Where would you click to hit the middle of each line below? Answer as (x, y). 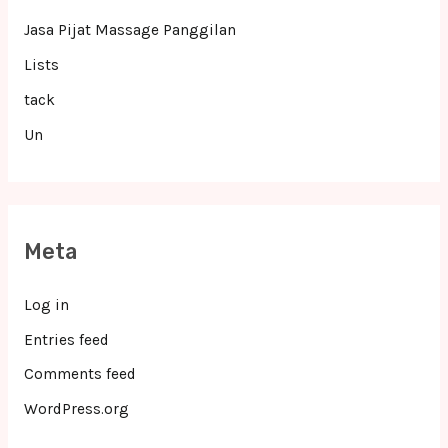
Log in (46, 304)
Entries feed (66, 339)
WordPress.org (76, 409)
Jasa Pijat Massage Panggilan (129, 29)
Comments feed (79, 374)
